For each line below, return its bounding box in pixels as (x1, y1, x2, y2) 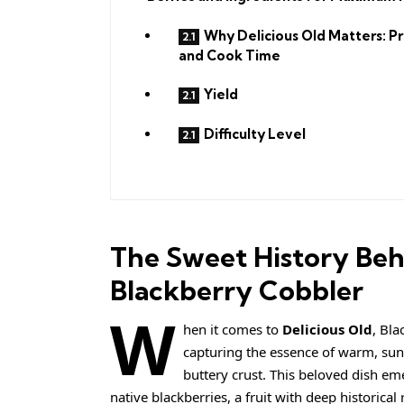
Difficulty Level (204, 124, 306, 142)
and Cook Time (179, 46, 280, 64)
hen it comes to (182, 320, 282, 339)
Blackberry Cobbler (110, 273, 363, 308)
